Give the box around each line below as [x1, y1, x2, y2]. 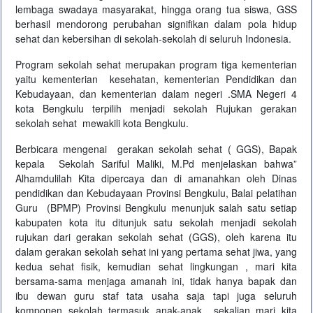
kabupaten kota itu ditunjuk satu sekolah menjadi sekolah [15, 215, 297, 230]
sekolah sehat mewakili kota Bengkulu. [15, 116, 189, 131]
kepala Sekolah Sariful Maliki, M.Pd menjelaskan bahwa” [15, 156, 297, 171]
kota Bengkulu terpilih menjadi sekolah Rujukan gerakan [15, 101, 297, 116]
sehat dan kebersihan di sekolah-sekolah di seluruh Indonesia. [15, 31, 291, 46]
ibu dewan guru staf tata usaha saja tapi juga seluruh [15, 289, 297, 303]
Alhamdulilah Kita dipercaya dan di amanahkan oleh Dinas [15, 171, 297, 186]
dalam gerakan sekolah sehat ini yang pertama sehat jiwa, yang [15, 245, 297, 259]
